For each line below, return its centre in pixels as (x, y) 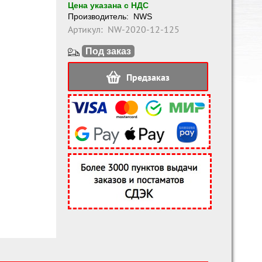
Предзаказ (148, 77)
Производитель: (99, 16)
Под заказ (108, 51)
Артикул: (87, 29)
